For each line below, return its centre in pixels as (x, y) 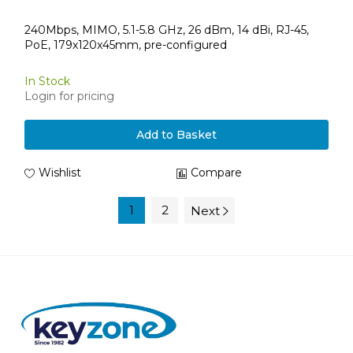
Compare (216, 173)
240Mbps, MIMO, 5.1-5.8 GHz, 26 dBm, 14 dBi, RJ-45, (167, 30)
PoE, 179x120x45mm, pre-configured (126, 45)
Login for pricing (69, 96)
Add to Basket (176, 135)
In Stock (47, 81)
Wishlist (60, 173)
